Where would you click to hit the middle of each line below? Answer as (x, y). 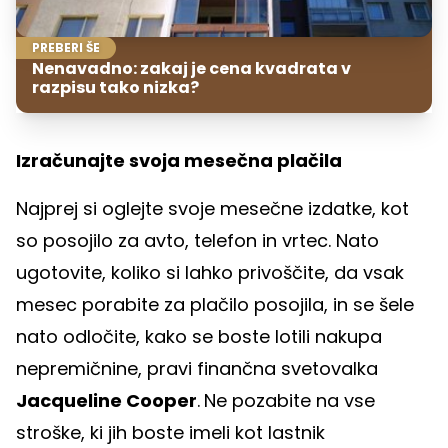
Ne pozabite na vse (289, 400)
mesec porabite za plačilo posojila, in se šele (215, 304)
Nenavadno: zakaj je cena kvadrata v (191, 68)
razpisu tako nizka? (115, 87)
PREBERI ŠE (66, 47)
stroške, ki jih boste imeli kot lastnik (170, 432)
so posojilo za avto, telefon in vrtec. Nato (197, 240)
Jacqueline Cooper (106, 400)
